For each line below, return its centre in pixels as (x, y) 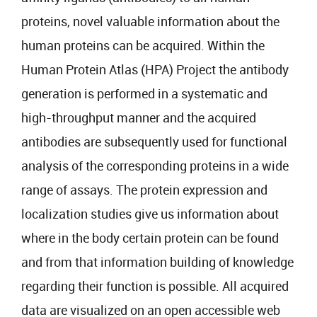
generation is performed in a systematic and (144, 93)
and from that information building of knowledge (157, 262)
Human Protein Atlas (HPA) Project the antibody (155, 69)
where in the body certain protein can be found (150, 238)
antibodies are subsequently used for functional (154, 142)
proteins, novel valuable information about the (150, 21)
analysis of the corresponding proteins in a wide (155, 166)
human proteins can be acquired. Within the (143, 45)
